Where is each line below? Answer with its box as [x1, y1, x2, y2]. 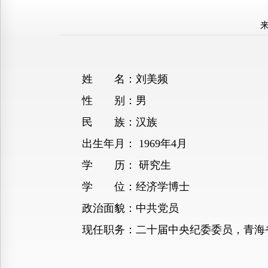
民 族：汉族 [60, 116, 157, 128]
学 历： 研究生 [60, 159, 171, 171]
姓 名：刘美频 [60, 73, 168, 85]
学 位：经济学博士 [60, 181, 190, 193]
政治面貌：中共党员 [60, 202, 179, 214]
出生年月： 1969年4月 [60, 138, 187, 150]
